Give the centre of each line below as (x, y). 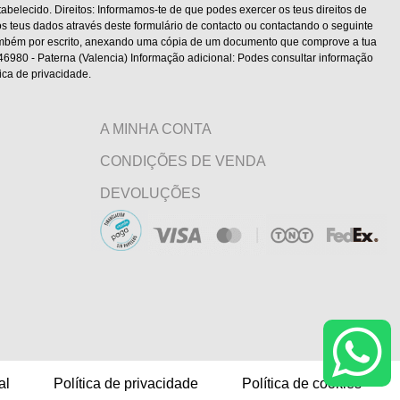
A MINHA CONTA (156, 129)
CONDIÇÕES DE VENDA (183, 162)
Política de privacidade (125, 383)
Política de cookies (301, 383)
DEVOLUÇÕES (150, 194)
